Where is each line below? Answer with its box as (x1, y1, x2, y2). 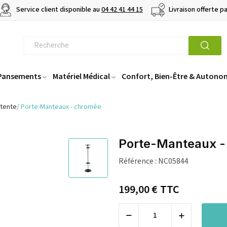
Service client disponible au (15, 5, 101, 15)
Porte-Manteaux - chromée (21, 102, 101, 112)
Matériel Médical (53, 71, 110, 82)
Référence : (119, 156, 157, 167)
